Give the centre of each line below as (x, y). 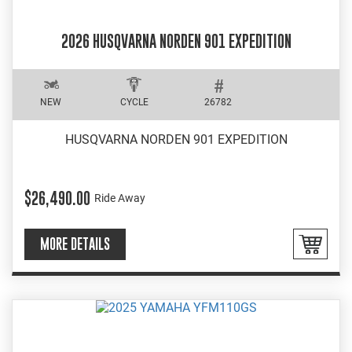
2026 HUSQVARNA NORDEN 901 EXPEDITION (176, 42)
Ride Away (120, 198)
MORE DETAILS (75, 244)
